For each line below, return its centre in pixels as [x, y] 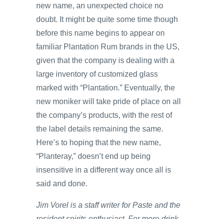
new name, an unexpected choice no [100, 5]
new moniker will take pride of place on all [109, 101]
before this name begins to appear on [100, 33]
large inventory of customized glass [97, 74]
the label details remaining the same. [100, 129]
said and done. [62, 183]
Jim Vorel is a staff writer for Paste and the [108, 205]
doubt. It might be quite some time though [107, 19]
